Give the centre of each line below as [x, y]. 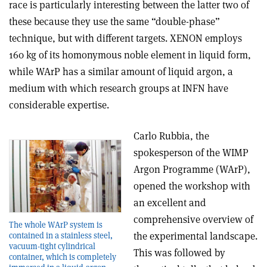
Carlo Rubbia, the [171, 136]
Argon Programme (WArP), [192, 170]
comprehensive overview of [193, 220]
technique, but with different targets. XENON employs [125, 38]
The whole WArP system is [56, 224]
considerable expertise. [59, 105]
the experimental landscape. [195, 236]
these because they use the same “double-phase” [114, 22]
